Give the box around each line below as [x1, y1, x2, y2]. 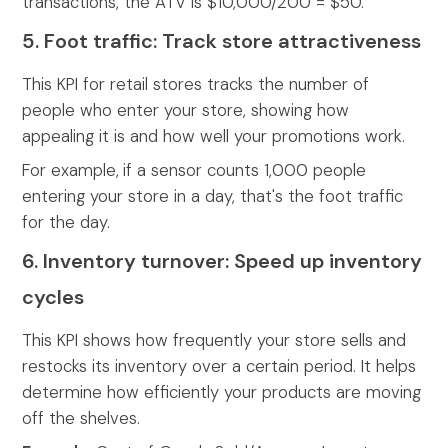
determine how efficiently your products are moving [22, 381, 422, 404]
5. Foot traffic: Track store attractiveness [22, 28, 422, 55]
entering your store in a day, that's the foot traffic [22, 185, 404, 208]
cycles [22, 284, 85, 311]
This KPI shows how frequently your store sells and [22, 329, 407, 352]
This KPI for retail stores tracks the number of [22, 73, 370, 96]
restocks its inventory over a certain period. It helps [22, 355, 417, 378]
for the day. [22, 211, 111, 234]
